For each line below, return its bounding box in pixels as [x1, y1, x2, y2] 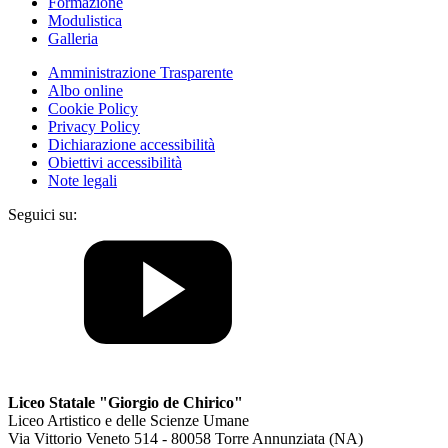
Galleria [48, 30, 98, 48]
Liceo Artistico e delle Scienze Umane [8, 412, 249, 430]
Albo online [48, 82, 123, 100]
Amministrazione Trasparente [48, 64, 233, 82]
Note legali [48, 172, 117, 190]
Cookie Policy [48, 100, 138, 118]
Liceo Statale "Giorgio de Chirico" [8, 394, 243, 412]
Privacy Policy [48, 118, 140, 136]
